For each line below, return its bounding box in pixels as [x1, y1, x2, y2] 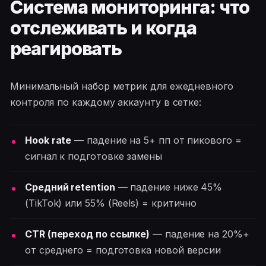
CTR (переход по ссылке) [25, 227, 150, 240]
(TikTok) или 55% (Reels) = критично [25, 197, 197, 209]
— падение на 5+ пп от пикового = [71, 134, 242, 146]
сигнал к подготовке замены [25, 150, 162, 162]
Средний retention [25, 180, 115, 193]
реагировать [10, 38, 122, 60]
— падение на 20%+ [150, 227, 249, 240]
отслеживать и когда [10, 17, 197, 39]
